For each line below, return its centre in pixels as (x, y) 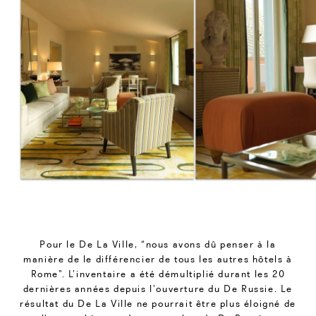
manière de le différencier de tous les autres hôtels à (158, 259)
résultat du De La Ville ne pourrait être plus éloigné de (158, 304)
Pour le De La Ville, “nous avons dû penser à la (158, 244)
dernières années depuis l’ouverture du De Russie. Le (158, 289)
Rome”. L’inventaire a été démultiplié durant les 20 (158, 274)
